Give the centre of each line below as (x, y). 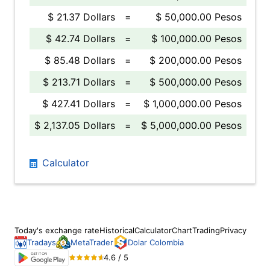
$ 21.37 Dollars (81, 17)
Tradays (42, 242)
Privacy (233, 230)
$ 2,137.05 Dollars (75, 125)
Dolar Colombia (156, 242)
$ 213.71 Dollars (79, 82)
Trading (206, 230)
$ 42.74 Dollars (80, 39)
